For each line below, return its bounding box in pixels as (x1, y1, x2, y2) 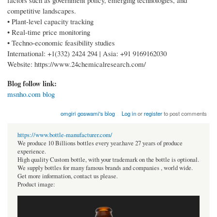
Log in (122, 109, 137, 118)
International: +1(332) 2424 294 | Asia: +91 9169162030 (7, 48, 167, 59)
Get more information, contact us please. (17, 172, 118, 181)
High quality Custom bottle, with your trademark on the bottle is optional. (17, 155, 199, 164)
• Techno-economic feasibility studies (7, 38, 115, 48)
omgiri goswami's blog (60, 109, 115, 118)
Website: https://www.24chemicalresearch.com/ (7, 59, 146, 69)
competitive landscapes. (7, 6, 76, 16)
